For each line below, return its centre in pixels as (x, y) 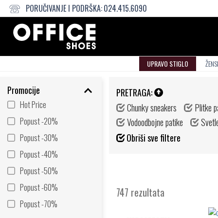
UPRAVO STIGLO (168, 64)
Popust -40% (39, 154)
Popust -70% (39, 204)
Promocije (24, 90)
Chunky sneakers (151, 108)
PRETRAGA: (135, 92)
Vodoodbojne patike (154, 122)
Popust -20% (39, 121)
